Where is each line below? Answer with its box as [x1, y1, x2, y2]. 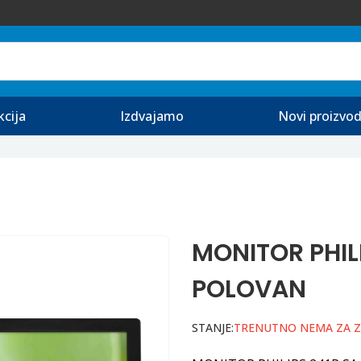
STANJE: [192, 320, 234, 335]
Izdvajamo [119, 107, 184, 125]
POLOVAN [192, 272, 306, 306]
